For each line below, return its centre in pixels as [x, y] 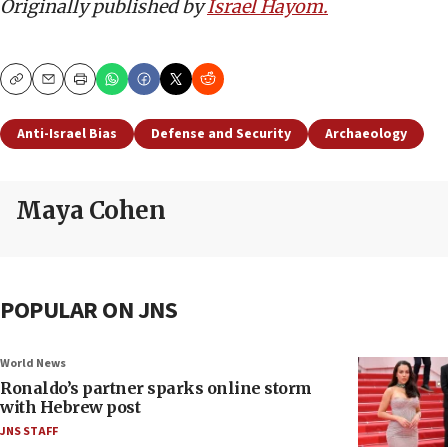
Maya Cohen [90, 210]
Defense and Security [221, 134]
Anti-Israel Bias [67, 134]
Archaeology [366, 134]
